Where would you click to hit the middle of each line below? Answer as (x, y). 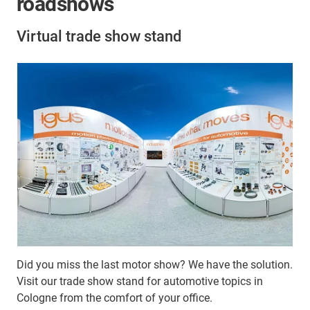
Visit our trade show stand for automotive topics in (140, 282)
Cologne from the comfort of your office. (115, 298)
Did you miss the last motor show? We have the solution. (155, 265)
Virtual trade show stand (99, 37)
